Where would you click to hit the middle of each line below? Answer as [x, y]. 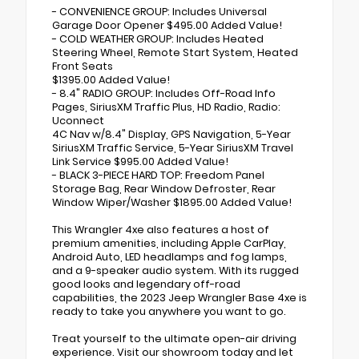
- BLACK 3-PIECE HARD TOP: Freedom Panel [158, 175]
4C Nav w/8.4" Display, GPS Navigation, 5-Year [171, 135]
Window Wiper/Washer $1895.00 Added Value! [172, 203]
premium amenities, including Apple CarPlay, [169, 244]
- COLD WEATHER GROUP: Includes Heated [158, 39]
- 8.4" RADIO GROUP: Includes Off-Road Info [164, 94]
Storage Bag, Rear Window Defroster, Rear [164, 189]
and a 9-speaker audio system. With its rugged [175, 271]
